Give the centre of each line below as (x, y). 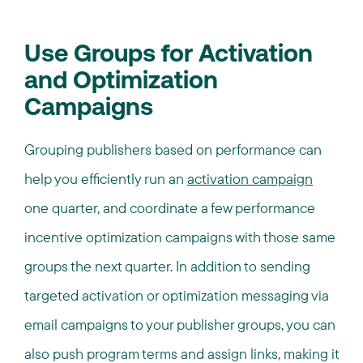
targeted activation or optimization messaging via (177, 295)
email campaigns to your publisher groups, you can (180, 325)
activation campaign (250, 179)
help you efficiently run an (106, 179)
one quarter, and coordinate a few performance (170, 208)
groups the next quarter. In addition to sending (167, 266)
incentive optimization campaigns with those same (180, 237)
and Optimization (121, 82)
